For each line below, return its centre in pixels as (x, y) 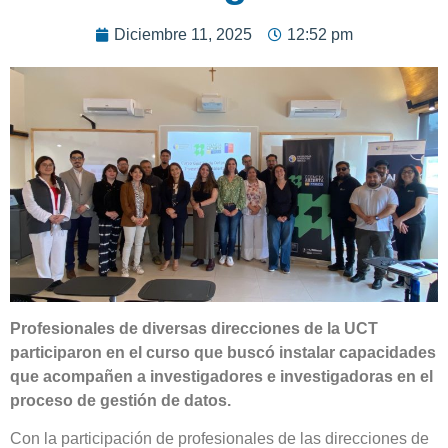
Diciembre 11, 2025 (183, 34)
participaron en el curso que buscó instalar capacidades (223, 352)
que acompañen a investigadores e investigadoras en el (221, 376)
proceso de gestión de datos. (120, 400)
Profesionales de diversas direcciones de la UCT (194, 328)
